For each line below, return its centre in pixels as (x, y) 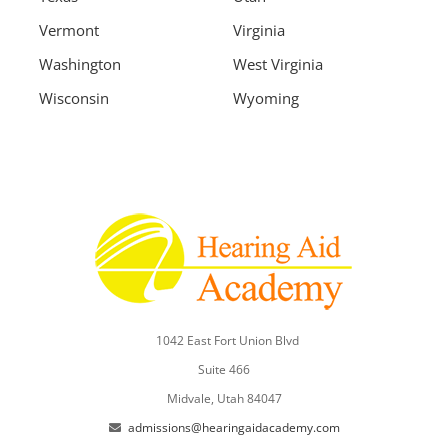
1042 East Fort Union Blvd (227, 341)
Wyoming (266, 98)
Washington (80, 64)
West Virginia (278, 64)
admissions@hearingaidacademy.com (233, 428)
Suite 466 (224, 370)
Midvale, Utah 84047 (224, 399)
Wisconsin (74, 98)
